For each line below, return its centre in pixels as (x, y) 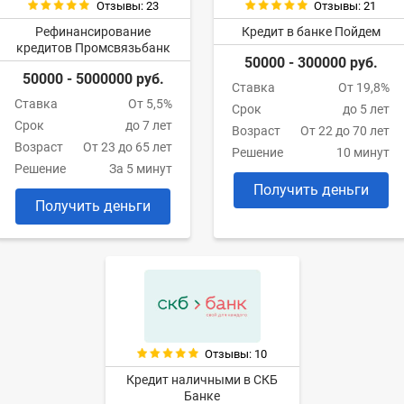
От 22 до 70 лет (345, 131)
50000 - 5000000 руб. (93, 79)
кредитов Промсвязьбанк (93, 48)
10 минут (363, 153)
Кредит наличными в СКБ (202, 380)
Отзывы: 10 (236, 354)
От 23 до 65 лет (127, 147)
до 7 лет (148, 126)
